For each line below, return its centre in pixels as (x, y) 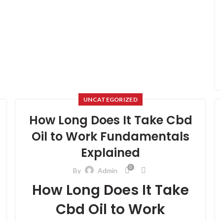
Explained (110, 153)
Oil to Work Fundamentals (110, 136)
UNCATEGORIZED (110, 99)
